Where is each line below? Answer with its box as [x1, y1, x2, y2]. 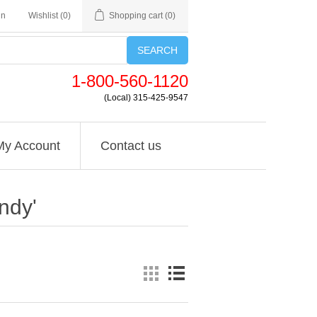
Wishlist [28, 11, 58, 21]
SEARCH [137, 45, 178, 56]
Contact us [100, 139, 161, 153]
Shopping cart [109, 11, 163, 21]
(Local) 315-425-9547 [104, 93, 188, 102]
